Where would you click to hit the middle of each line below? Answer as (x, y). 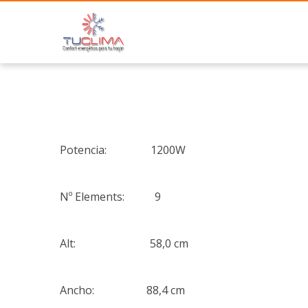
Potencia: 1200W (123, 150)
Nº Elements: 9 (110, 197)
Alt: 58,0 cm (124, 243)
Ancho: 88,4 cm (122, 290)
